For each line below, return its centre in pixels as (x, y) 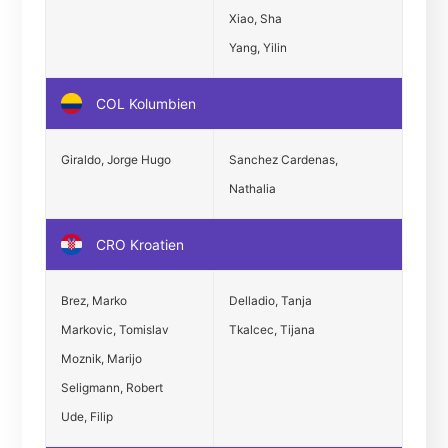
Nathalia (252, 188)
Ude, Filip (86, 416)
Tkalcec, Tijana (271, 329)
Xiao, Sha (255, 18)
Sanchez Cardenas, (283, 159)
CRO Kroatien (137, 244)
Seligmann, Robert (111, 387)
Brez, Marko (93, 300)
